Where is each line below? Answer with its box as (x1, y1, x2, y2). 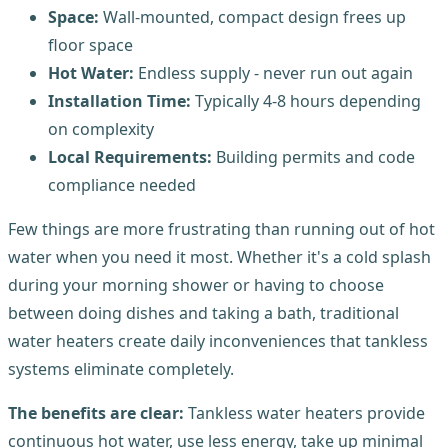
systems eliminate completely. (8, 357, 234, 380)
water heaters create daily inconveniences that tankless (8, 329, 428, 352)
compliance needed (48, 173, 196, 196)
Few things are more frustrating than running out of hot (8, 217, 435, 240)
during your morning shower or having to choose (8, 273, 384, 296)
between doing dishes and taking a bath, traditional (8, 301, 399, 324)
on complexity (48, 117, 154, 140)
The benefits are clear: (8, 401, 184, 424)
